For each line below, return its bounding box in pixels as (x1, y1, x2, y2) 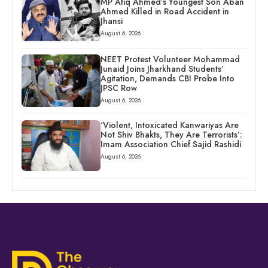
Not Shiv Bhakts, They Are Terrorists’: (100, 129, 242, 141)
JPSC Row (100, 82, 137, 95)
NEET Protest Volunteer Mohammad (100, 53, 240, 66)
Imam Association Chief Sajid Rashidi (100, 138, 241, 151)
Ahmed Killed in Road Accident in (100, 5, 229, 18)
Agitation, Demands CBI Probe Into (100, 72, 234, 85)
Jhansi (100, 15, 123, 28)
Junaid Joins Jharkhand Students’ (100, 63, 224, 75)
